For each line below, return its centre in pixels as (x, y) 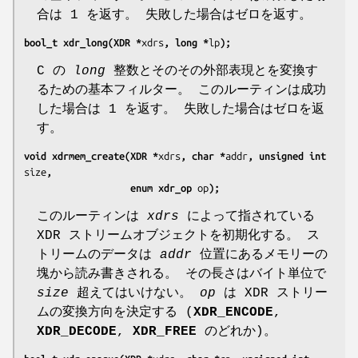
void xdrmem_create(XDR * (91, 155)
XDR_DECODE (77, 331)
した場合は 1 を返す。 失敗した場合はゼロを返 (181, 109)
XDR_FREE (165, 331)
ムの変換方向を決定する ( (115, 312)
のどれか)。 (237, 331)
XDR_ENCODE (233, 312)
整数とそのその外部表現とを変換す (212, 71)
